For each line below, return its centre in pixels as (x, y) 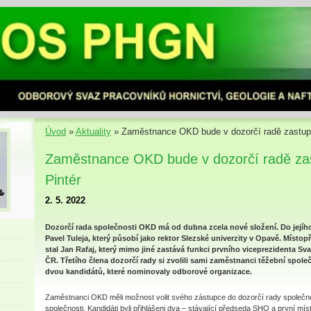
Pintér (63, 180)
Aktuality (93, 132)
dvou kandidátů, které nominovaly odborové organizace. (149, 271)
